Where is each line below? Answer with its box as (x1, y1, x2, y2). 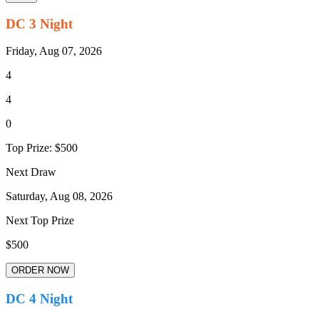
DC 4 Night (6, 291, 73, 307)
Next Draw (6, 166, 56, 179)
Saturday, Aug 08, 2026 (6, 190, 113, 203)
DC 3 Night (6, 16, 73, 31)
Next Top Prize (6, 214, 74, 227)
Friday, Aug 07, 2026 (6, 45, 102, 58)
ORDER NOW (11, 265, 69, 276)
